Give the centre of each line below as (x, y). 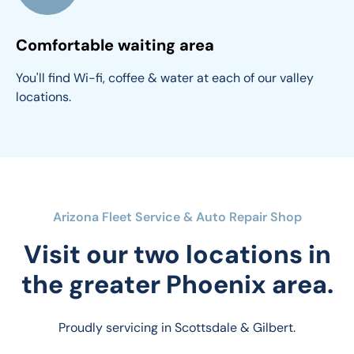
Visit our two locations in (177, 254)
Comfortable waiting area (115, 45)
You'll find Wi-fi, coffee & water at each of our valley (166, 78)
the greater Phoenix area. (177, 284)
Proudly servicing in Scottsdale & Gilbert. (177, 328)
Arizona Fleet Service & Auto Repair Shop (177, 217)
